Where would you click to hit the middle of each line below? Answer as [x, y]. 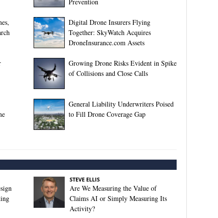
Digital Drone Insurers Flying [109, 22]
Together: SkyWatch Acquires [109, 32]
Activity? [82, 209]
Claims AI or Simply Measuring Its [118, 198]
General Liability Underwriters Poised [121, 104]
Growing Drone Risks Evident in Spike [122, 63]
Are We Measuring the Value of [113, 188]
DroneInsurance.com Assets [106, 43]
